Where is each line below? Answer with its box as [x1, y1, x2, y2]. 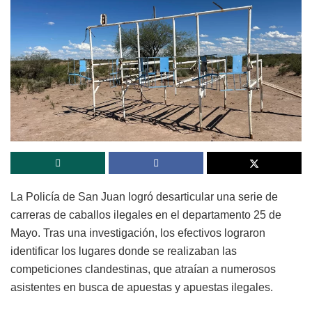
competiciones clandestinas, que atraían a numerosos [10, 263, 276, 275]
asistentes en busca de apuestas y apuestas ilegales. [10, 281, 273, 293]
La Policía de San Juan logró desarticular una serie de [10, 190, 278, 203]
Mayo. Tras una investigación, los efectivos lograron [10, 226, 265, 239]
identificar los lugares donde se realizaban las [10, 244, 237, 257]
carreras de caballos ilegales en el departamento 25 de [10, 208, 281, 221]
